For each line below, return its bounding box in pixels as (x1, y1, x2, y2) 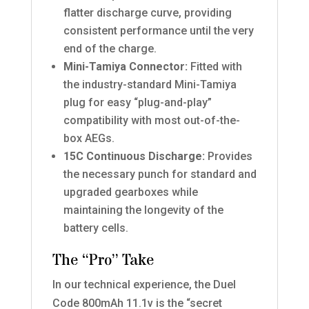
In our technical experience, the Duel (52, 278, 236, 292)
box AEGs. (63, 132, 114, 146)
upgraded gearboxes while (63, 186, 198, 199)
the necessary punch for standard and (63, 168, 257, 181)
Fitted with (187, 60, 242, 74)
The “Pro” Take (52, 250, 154, 272)
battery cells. (63, 221, 128, 235)
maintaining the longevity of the (63, 203, 223, 217)
